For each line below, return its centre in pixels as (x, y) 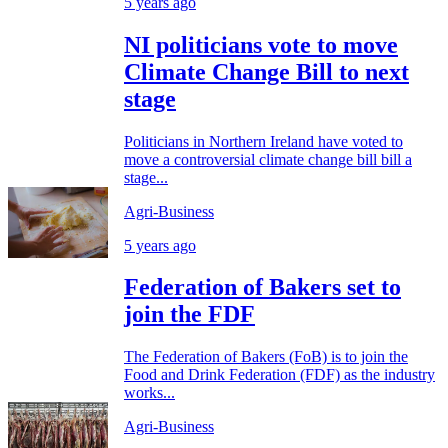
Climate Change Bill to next (266, 71)
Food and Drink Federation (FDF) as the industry (279, 375)
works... (149, 393)
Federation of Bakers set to (262, 287)
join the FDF (189, 314)
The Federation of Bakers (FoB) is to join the (266, 357)
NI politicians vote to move (261, 44)
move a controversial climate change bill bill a (268, 159)
